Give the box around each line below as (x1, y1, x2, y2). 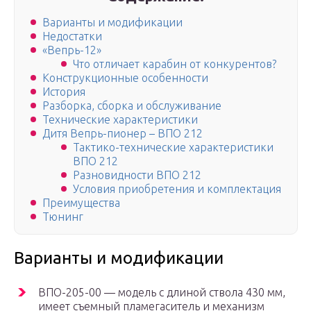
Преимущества (42, 196, 120, 210)
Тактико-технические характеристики (73, 141, 274, 154)
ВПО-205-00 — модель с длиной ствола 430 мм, (38, 286, 285, 299)
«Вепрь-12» (42, 44, 101, 57)
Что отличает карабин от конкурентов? (73, 58, 276, 71)
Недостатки (42, 30, 102, 43)
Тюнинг (42, 210, 83, 224)
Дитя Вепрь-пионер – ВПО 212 (42, 127, 203, 140)
